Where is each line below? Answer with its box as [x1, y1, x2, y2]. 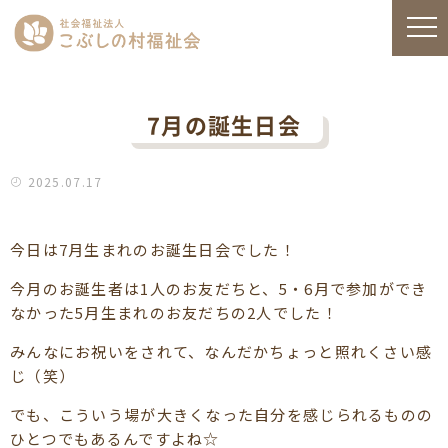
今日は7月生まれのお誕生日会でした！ [10, 238, 297, 260]
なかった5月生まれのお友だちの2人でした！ [10, 301, 338, 323]
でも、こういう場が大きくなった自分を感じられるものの [10, 403, 434, 425]
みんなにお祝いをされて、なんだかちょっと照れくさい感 [10, 340, 433, 362]
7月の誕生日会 [147, 114, 301, 137]
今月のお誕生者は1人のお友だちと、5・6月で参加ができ [10, 277, 428, 299]
